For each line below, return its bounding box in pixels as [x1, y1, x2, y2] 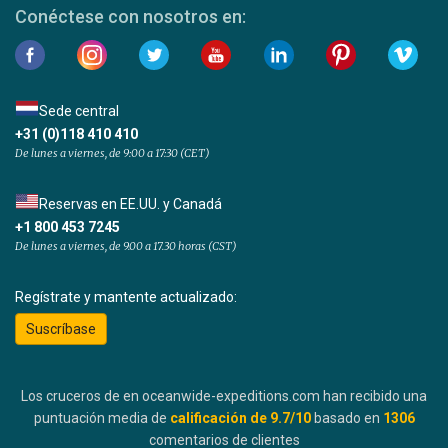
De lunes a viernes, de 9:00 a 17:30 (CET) [15, 146, 210, 161]
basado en [313, 410, 383, 427]
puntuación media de [33, 410, 167, 427]
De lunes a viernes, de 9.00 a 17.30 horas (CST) [15, 239, 237, 254]
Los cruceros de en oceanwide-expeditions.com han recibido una [21, 388, 427, 405]
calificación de [169, 410, 267, 427]
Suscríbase [25, 321, 96, 338]
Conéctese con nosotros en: [15, 6, 246, 28]
